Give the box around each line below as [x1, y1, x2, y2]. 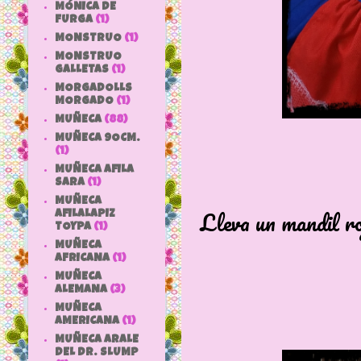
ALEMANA [54, 284, 107, 296]
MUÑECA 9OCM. [54, 132, 140, 144]
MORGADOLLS [54, 82, 132, 94]
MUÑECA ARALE [54, 334, 139, 346]
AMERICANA [54, 315, 119, 327]
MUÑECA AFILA [54, 164, 134, 176]
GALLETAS [54, 64, 109, 76]
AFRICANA [54, 252, 110, 264]
